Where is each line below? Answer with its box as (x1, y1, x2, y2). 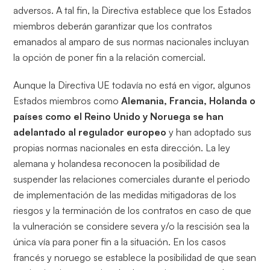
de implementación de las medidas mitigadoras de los (13, 189, 237, 201)
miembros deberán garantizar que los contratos (13, 20, 213, 33)
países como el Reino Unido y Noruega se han (13, 110, 224, 123)
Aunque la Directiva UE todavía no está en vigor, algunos (13, 79, 251, 92)
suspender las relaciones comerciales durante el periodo (13, 173, 251, 186)
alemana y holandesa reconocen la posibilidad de (13, 157, 221, 170)
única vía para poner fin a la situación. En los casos (13, 236, 227, 248)
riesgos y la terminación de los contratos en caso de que (13, 204, 252, 217)
